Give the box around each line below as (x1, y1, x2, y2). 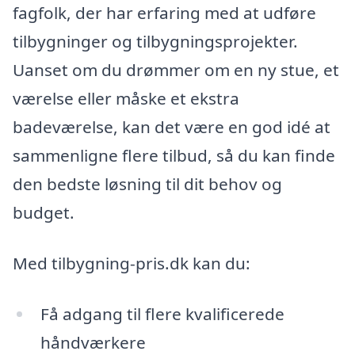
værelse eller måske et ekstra (13, 87, 239, 110)
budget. (13, 201, 74, 224)
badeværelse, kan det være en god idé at (13, 116, 330, 139)
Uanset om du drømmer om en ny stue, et (13, 59, 339, 82)
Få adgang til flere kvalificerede (40, 302, 284, 325)
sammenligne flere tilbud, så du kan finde (13, 144, 335, 167)
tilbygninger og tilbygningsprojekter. (13, 30, 298, 53)
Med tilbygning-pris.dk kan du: (13, 252, 250, 275)
